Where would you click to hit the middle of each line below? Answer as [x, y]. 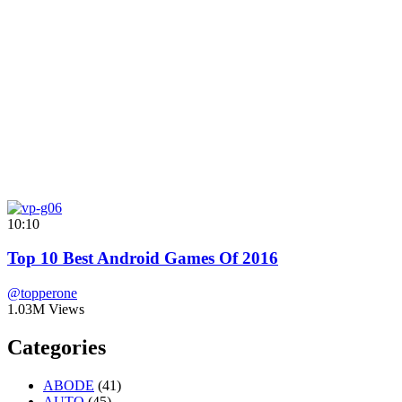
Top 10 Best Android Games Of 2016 [143, 258]
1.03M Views [46, 310]
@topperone [42, 293]
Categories [57, 347]
